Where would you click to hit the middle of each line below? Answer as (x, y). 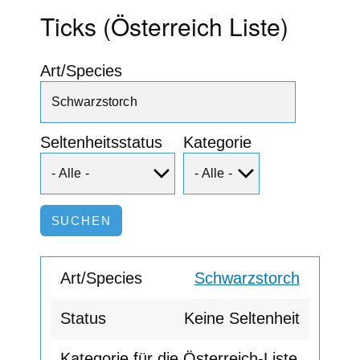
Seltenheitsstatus (101, 142)
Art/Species (81, 70)
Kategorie (217, 142)
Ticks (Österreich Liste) (164, 26)
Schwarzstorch (247, 278)
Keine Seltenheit (241, 319)
